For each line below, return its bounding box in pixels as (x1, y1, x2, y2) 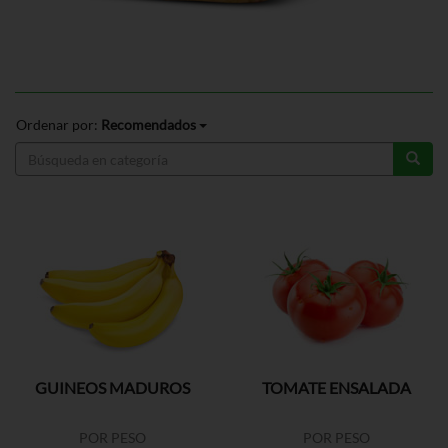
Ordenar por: (16, 116, 101, 133)
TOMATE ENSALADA (261, 378, 411, 397)
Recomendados (101, 116, 196, 133)
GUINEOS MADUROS (34, 378, 190, 397)
